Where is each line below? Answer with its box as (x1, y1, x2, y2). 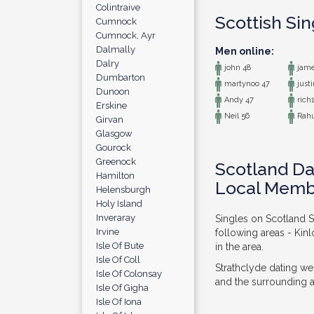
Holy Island (96, 198, 142, 209)
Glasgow (96, 128, 132, 139)
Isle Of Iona (96, 296, 142, 307)
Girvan (96, 114, 123, 125)
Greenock (96, 156, 136, 167)
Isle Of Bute (96, 240, 144, 251)
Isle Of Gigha (96, 282, 149, 293)
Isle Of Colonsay (96, 268, 162, 279)
